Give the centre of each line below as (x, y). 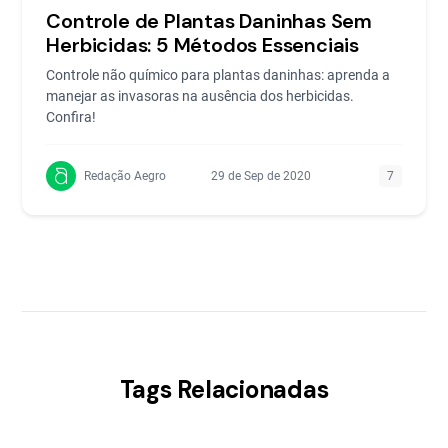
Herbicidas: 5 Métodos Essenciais (203, 45)
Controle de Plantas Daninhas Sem (209, 21)
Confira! (71, 117)
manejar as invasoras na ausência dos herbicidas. (200, 96)
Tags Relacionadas (224, 389)
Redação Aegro (125, 176)
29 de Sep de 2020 (260, 176)
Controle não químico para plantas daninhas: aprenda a (218, 75)
